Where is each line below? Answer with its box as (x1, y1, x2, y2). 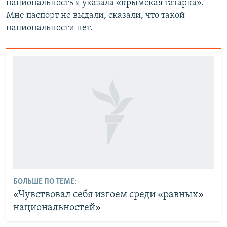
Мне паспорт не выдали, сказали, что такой (6, 11, 185, 21)
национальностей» (13, 203, 101, 213)
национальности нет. (6, 23, 93, 33)
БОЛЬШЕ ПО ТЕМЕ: (13, 178, 77, 186)
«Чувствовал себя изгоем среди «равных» (13, 190, 204, 200)
